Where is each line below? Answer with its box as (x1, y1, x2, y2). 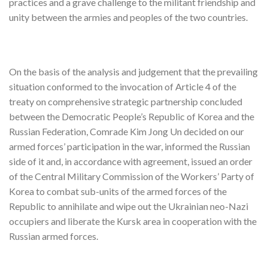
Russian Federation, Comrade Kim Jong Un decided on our (9, 126, 244, 138)
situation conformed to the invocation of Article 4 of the (9, 81, 236, 93)
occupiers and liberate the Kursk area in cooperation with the (9, 215, 257, 227)
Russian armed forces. (9, 230, 98, 242)
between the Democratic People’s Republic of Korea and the (9, 111, 254, 123)
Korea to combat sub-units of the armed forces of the (9, 185, 227, 197)
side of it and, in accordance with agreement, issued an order (9, 156, 252, 167)
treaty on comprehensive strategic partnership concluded (9, 96, 242, 108)
